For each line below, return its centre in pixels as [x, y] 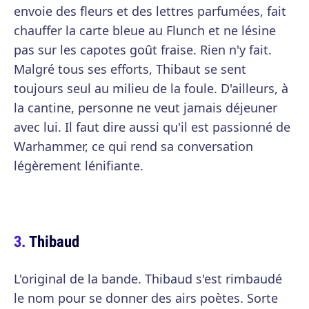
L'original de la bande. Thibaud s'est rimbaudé [148, 279]
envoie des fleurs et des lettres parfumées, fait [150, 11]
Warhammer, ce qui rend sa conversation [133, 146]
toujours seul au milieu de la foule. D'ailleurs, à [151, 88]
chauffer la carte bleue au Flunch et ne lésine [145, 30]
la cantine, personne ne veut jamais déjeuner [146, 108]
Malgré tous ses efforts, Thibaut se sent [130, 69]
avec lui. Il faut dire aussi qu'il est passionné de [152, 127]
